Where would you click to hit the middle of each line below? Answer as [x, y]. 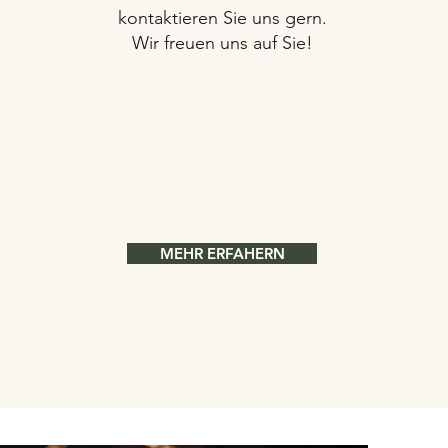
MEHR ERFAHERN [222, 253]
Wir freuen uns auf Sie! [223, 43]
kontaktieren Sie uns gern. [223, 18]
